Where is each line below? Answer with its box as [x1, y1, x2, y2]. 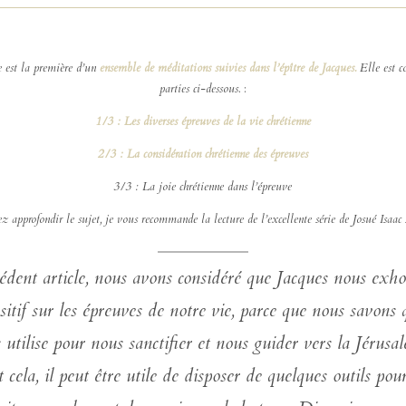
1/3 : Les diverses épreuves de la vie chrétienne [94, 113, 311, 130]
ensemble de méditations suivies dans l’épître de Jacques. [99, 60, 356, 77]
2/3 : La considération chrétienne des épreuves [97, 146, 308, 163]
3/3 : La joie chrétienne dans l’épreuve [113, 179, 293, 196]
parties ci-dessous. [159, 81, 244, 98]
